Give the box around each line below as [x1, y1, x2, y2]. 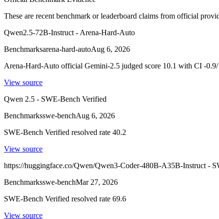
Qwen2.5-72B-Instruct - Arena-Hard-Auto [4, 28, 135, 37]
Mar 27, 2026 [76, 177, 118, 186]
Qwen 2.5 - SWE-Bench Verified [4, 94, 107, 103]
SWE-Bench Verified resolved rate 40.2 [4, 128, 126, 136]
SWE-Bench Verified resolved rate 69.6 [4, 194, 126, 203]
